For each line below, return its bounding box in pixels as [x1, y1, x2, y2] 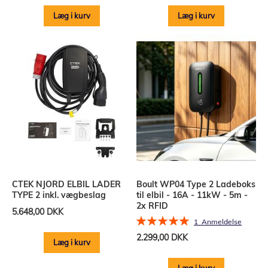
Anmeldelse [202, 217, 242, 227]
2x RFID [136, 200, 169, 211]
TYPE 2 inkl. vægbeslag [12, 189, 106, 200]
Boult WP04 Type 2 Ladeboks [136, 178, 256, 190]
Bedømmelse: [136, 214, 188, 225]
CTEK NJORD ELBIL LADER [12, 178, 121, 190]
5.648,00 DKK [12, 206, 63, 217]
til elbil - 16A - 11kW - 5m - [136, 189, 248, 200]
